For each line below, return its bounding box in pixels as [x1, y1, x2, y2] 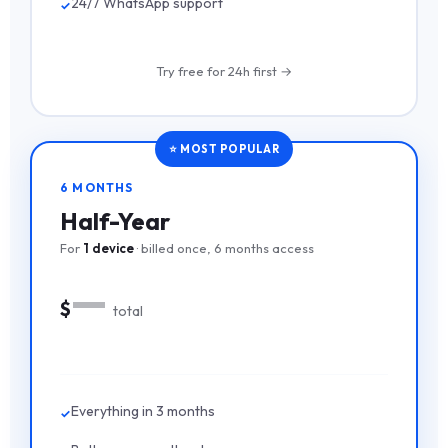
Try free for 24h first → [156, 62, 292, 79]
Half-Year [60, 206, 170, 237]
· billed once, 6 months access [134, 240, 314, 257]
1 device [83, 240, 134, 257]
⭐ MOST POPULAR [169, 142, 279, 157]
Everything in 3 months [71, 402, 215, 421]
